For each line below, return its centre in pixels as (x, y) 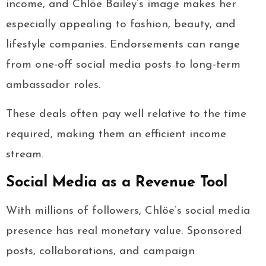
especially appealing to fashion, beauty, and (121, 25)
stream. (25, 155)
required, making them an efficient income (116, 135)
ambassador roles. (53, 85)
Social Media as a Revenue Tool (117, 183)
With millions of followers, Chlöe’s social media (128, 211)
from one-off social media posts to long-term (123, 65)
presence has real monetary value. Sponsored (124, 232)
